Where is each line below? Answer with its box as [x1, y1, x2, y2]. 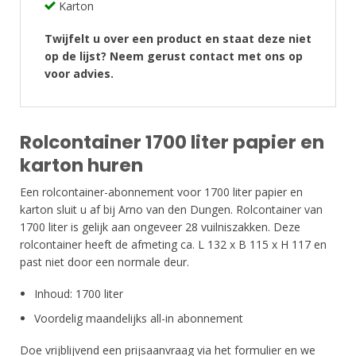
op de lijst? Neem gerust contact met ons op [44, 48, 303, 64]
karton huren [20, 152, 143, 178]
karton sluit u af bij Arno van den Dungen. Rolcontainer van [20, 202, 323, 217]
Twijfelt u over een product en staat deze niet [44, 30, 311, 46]
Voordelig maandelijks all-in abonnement [34, 310, 244, 326]
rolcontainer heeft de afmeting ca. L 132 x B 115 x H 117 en [20, 237, 327, 252]
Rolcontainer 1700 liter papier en [20, 129, 324, 155]
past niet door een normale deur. [20, 254, 189, 269]
